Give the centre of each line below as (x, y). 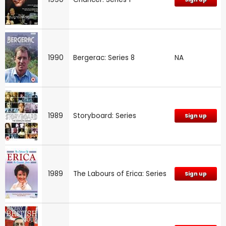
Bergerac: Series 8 (104, 58)
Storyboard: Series (105, 116)
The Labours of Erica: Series (120, 174)
